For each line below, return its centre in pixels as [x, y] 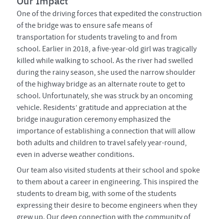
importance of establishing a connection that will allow [106, 131]
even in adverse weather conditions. [76, 155]
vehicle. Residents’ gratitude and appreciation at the [102, 108]
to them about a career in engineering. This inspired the [108, 182]
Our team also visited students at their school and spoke [109, 170]
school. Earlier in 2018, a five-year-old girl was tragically [107, 49]
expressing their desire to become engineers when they [107, 205]
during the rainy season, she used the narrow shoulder [106, 73]
